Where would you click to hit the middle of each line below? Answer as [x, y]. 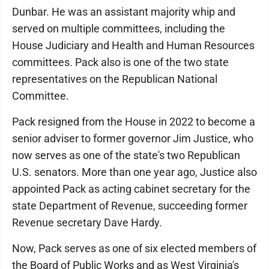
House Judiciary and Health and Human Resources [133, 45]
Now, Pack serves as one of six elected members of [134, 248]
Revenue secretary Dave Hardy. [87, 222]
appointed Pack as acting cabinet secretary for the [131, 189]
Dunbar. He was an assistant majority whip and [124, 11]
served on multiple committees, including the [119, 28]
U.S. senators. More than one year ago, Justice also [134, 172]
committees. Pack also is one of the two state [120, 62]
